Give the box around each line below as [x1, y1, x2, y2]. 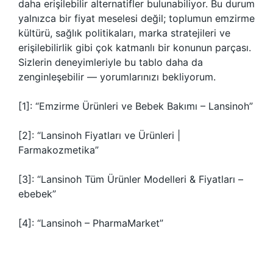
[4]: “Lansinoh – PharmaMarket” [18, 217, 163, 229]
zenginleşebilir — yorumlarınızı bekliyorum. [18, 71, 216, 83]
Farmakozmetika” [18, 144, 99, 156]
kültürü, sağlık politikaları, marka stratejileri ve [18, 27, 230, 39]
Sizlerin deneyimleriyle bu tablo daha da [18, 56, 203, 68]
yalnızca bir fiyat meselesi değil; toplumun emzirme [18, 12, 255, 24]
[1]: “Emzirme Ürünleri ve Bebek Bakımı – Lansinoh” [18, 100, 253, 112]
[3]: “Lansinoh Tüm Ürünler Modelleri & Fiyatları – [18, 173, 243, 185]
